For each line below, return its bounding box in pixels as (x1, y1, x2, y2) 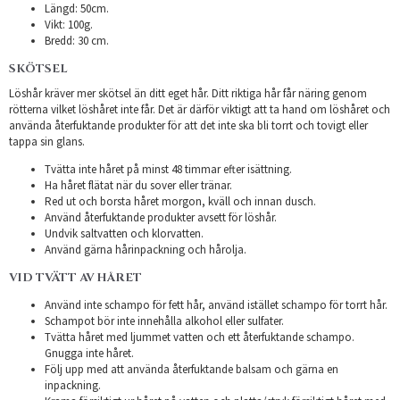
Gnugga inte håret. (45, 345, 134, 361)
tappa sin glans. (9, 133, 85, 149)
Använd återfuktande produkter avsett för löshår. (45, 209, 277, 225)
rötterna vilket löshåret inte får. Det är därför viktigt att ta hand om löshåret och (9, 101, 390, 117)
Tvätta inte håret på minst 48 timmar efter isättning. (45, 161, 292, 177)
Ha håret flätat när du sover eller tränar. (45, 177, 232, 193)
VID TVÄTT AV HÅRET (9, 269, 142, 286)
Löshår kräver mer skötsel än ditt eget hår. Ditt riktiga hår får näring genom (9, 85, 367, 101)
